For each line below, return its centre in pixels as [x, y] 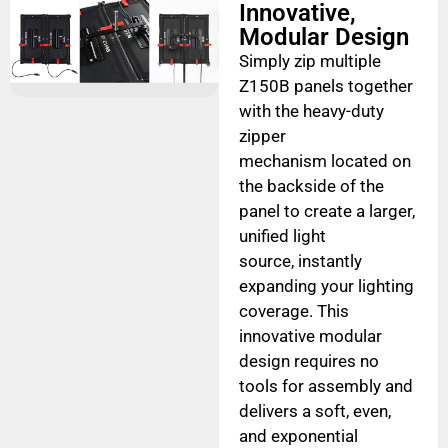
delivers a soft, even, [314, 410]
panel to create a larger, [326, 210]
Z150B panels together [325, 85]
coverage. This [293, 310]
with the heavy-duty [311, 110]
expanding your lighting [326, 285]
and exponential [298, 435]
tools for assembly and [325, 385]
